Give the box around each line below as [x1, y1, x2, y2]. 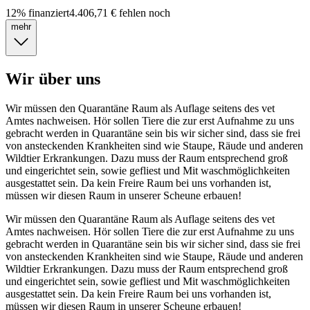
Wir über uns [6, 70, 100, 89]
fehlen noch [116, 7, 170, 19]
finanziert [26, 7, 69, 19]
